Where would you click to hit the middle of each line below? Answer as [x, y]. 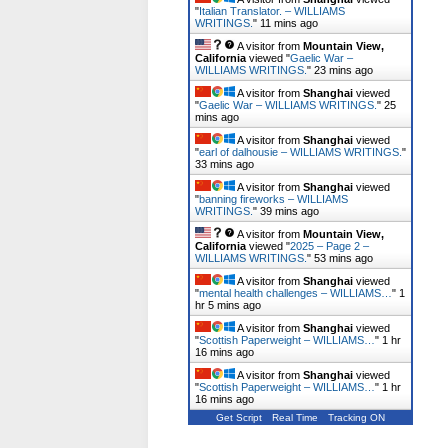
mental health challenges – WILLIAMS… [295, 293]
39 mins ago [289, 211]
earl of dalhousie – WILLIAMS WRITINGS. [300, 152]
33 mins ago [224, 164]
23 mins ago [343, 70]
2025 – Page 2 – [329, 246]
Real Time [295, 417]
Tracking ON [356, 417]
